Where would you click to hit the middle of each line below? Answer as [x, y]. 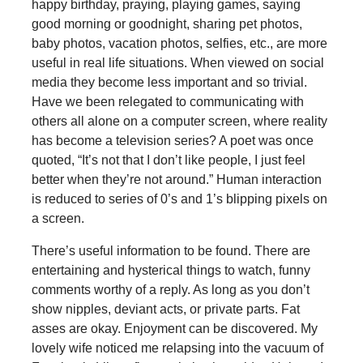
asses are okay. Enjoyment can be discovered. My [174, 329]
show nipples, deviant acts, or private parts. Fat [165, 310]
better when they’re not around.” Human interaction [176, 180]
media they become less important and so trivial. [169, 83]
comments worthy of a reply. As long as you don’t [170, 290]
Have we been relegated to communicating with [167, 102]
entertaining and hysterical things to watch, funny [171, 271]
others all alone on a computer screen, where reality [179, 122]
